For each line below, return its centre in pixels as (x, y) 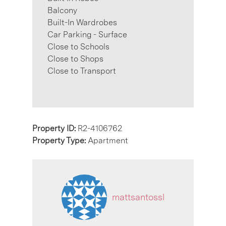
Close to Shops (75, 59)
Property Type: (60, 141)
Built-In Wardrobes (82, 23)
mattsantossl (138, 197)
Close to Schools (78, 47)
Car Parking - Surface (87, 35)
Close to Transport (82, 71)
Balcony (62, 11)
